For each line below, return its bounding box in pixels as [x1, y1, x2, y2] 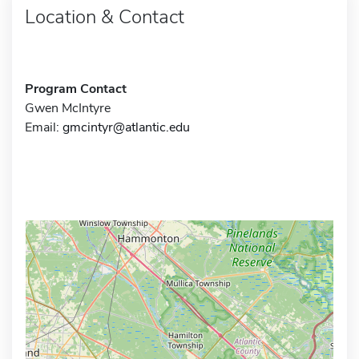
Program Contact [25, 79, 127, 98]
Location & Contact [25, 3, 184, 30]
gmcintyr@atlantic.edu [63, 118, 190, 136]
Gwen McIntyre [25, 99, 111, 117]
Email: [25, 118, 63, 136]
